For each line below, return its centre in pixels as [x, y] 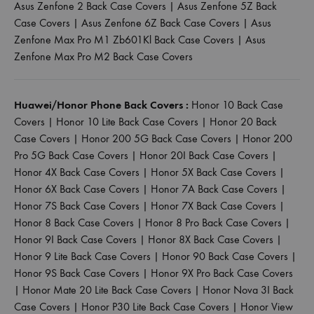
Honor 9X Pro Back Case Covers [222, 273]
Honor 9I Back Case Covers [75, 239]
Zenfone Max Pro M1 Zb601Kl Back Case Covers [124, 39]
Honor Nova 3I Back [248, 289]
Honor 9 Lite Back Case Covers [82, 256]
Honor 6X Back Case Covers [77, 189]
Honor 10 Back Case [237, 104]
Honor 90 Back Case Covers [225, 256]
